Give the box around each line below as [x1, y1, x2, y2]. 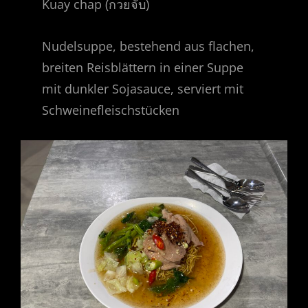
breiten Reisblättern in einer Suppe [42, 59, 244, 76]
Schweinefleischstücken [42, 102, 180, 119]
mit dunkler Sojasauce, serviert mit [42, 80, 244, 98]
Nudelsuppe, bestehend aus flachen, [42, 38, 255, 55]
